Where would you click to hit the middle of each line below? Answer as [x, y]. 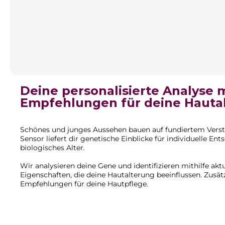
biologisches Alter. [52, 148]
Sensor [32, 139]
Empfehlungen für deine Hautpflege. [84, 184]
